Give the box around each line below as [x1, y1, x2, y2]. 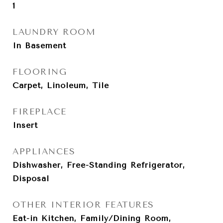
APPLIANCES [12, 146, 75, 156]
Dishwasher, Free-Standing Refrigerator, [12, 160, 185, 170]
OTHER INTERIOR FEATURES [12, 200, 154, 210]
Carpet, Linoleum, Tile [12, 81, 109, 90]
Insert [12, 120, 38, 130]
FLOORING [12, 67, 67, 77]
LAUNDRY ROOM [12, 27, 96, 37]
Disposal [12, 174, 49, 183]
